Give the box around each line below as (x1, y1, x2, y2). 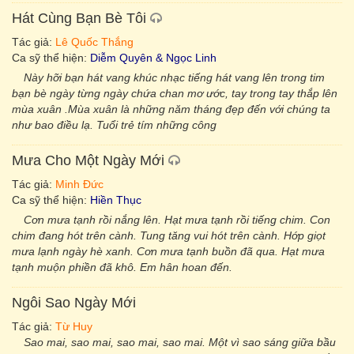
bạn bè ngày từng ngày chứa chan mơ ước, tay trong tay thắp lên (12, 87, 337, 100)
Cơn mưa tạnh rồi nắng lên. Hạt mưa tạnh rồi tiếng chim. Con (24, 213, 330, 226)
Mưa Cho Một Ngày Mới (12, 153, 164, 168)
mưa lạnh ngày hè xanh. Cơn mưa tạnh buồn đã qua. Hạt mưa (12, 245, 325, 258)
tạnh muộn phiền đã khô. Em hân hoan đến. (12, 261, 232, 273)
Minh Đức (55, 178, 104, 190)
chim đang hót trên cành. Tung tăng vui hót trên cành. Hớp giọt (12, 229, 326, 242)
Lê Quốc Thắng (55, 36, 134, 48)
